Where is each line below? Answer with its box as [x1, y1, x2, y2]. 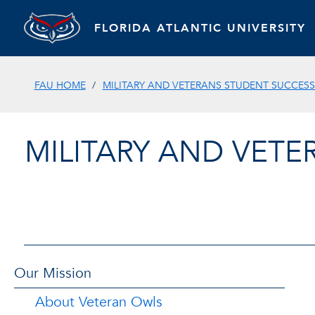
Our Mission [14, 263, 91, 283]
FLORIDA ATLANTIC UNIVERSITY [94, 20, 306, 36]
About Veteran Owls [35, 292, 162, 311]
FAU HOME [34, 78, 86, 92]
